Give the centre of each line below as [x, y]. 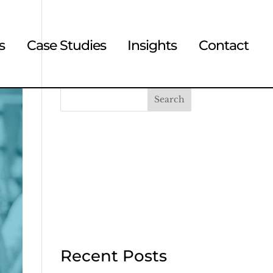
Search [169, 99]
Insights [152, 45]
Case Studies [66, 45]
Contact [223, 45]
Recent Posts [113, 256]
